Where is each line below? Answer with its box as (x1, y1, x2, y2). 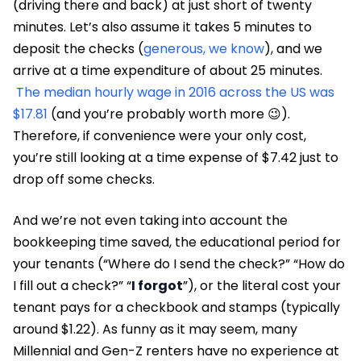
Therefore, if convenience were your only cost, (13, 126, 306, 145)
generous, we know (143, 39, 264, 58)
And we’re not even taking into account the (13, 210, 288, 230)
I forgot (131, 276, 183, 295)
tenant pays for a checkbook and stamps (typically (13, 297, 340, 317)
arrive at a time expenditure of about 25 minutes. (13, 60, 322, 80)
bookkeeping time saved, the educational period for (13, 232, 341, 251)
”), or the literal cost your (183, 276, 341, 295)
